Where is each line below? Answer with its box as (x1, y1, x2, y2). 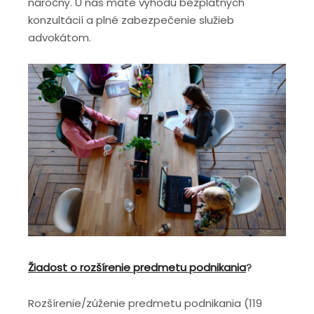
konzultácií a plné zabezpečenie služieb (28, 12, 234, 27)
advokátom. (28, 29, 91, 45)
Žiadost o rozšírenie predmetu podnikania (28, 260, 246, 275)
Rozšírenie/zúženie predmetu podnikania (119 (28, 295, 262, 310)
